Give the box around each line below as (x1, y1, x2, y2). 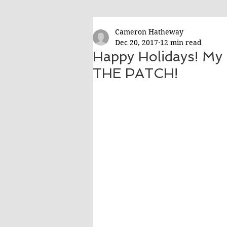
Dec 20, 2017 (115, 38, 158, 47)
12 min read (160, 38, 202, 47)
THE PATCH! (93, 65, 178, 81)
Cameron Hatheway (115, 27, 183, 36)
